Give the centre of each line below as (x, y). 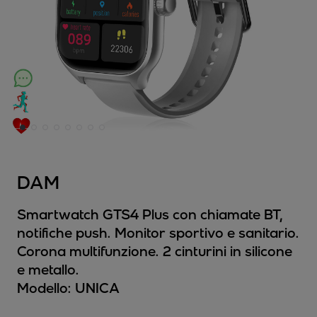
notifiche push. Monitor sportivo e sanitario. (158, 232)
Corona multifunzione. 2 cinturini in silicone (155, 251)
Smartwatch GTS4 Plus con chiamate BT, (150, 214)
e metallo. (48, 269)
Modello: (44, 288)
